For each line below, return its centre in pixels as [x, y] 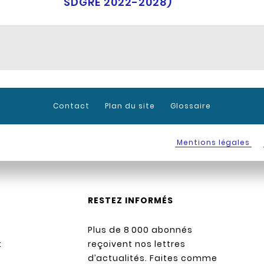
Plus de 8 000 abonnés [141, 230]
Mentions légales [213, 143]
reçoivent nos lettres [137, 244]
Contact [71, 106]
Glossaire [191, 106]
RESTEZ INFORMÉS [131, 201]
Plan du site [130, 106]
